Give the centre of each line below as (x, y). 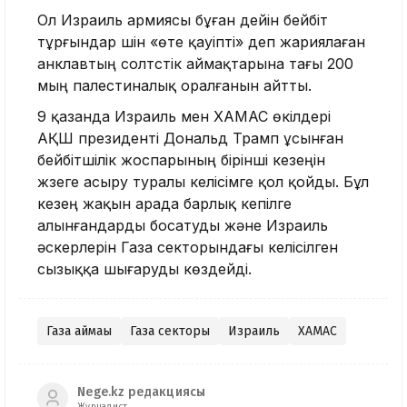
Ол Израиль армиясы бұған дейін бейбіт (183, 20)
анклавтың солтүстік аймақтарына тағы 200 (195, 64)
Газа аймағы (79, 332)
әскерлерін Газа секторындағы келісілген (188, 248)
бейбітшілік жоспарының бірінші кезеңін (181, 160)
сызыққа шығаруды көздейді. (144, 269)
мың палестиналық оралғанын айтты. (174, 86)
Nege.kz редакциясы (142, 392)
